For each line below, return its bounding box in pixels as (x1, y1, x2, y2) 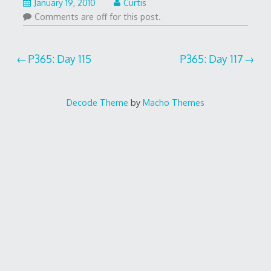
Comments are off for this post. (34, 11, 161, 22)
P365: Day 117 (179, 51, 243, 65)
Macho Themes (142, 97, 204, 108)
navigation (16, 75, 93, 96)
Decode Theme (66, 97, 128, 108)
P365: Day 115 (28, 51, 92, 65)
